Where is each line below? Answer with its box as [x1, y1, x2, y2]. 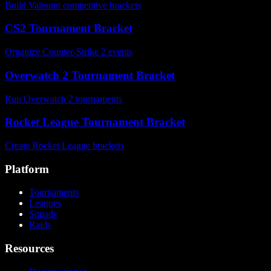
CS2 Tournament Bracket [5, 22, 132, 35]
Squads [29, 209, 57, 220]
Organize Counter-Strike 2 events [5, 47, 132, 57]
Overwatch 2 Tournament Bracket [5, 68, 175, 82]
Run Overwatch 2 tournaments [5, 93, 122, 104]
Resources [5, 242, 54, 255]
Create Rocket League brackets [5, 140, 124, 151]
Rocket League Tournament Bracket [5, 116, 185, 129]
